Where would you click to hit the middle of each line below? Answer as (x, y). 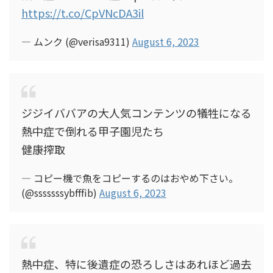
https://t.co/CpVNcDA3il (83, 13)
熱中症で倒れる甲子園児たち (93, 131)
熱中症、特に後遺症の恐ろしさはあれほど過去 (136, 264)
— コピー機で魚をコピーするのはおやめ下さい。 (130, 178)
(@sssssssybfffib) (60, 193)
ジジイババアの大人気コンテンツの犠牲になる (136, 113)
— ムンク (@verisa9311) (77, 41)
